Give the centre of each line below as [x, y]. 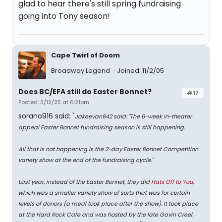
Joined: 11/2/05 [140, 71]
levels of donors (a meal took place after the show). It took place [108, 204]
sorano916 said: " [47, 116]
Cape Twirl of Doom [85, 55]
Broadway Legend [81, 71]
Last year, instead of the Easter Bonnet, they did [85, 182]
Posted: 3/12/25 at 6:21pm [54, 102]
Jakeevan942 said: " [102, 116]
